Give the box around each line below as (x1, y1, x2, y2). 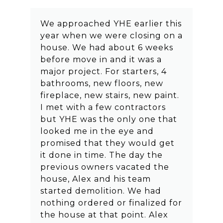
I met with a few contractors (40, 103, 166, 112)
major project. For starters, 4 (40, 67, 167, 77)
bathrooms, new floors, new (40, 79, 163, 89)
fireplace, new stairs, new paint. (40, 91, 179, 101)
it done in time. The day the (40, 150, 163, 160)
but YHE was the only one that (40, 114, 177, 124)
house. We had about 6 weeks (40, 43, 173, 53)
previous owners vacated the (40, 162, 169, 172)
